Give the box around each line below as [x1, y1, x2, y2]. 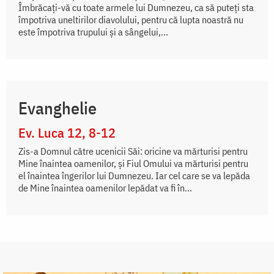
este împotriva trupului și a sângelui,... [18, 26, 168, 39]
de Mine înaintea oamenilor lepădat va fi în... [18, 182, 192, 194]
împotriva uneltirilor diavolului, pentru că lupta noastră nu [18, 13, 243, 26]
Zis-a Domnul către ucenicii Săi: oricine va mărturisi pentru [18, 145, 248, 158]
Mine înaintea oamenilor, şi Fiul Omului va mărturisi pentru [18, 157, 248, 170]
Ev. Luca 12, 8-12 [18, 124, 116, 142]
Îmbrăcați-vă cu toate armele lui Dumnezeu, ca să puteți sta [18, 1, 254, 14]
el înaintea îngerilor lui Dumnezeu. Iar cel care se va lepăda [18, 169, 250, 182]
